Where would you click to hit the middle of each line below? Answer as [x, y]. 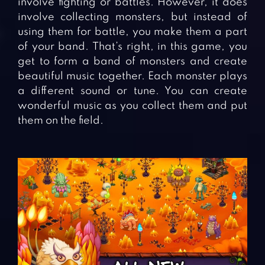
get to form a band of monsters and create [132, 61]
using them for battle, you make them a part [132, 32]
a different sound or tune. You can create [132, 91]
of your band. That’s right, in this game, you [132, 46]
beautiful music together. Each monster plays [132, 76]
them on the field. [61, 120]
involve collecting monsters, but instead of [132, 17]
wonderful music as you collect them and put [132, 106]
